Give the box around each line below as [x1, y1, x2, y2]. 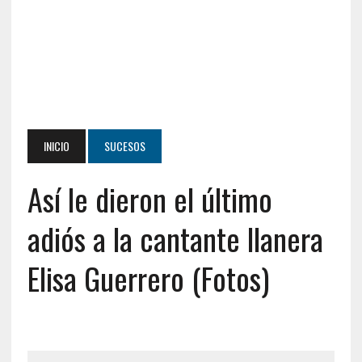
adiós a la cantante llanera [27, 216, 323, 261]
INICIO [43, 137, 69, 154]
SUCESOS [103, 137, 145, 154]
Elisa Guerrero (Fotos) [27, 255, 269, 301]
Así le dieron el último [27, 176, 272, 221]
